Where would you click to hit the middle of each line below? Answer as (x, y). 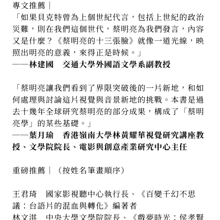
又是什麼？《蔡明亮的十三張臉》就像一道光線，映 (109, 41)
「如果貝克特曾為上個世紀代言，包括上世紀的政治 (109, 17)
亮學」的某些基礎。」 (54, 123)
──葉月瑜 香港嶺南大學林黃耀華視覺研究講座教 (109, 135)
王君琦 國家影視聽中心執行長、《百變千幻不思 (104, 194)
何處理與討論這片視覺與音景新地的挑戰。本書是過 (109, 100)
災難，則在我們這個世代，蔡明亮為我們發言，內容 (109, 29)
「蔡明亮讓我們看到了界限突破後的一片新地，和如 (109, 88)
